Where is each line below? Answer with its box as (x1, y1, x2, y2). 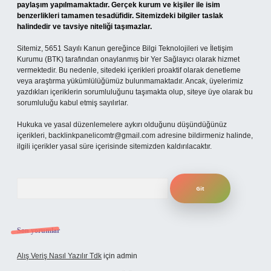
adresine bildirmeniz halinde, (155, 131, 253, 140)
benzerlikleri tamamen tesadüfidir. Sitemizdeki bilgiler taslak (17, 11, 223, 20)
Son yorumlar (17, 226, 60, 235)
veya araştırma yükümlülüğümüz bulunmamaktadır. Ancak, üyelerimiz (17, 77, 243, 85)
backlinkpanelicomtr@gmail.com (48, 131, 155, 140)
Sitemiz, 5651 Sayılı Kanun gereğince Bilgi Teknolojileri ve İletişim (17, 44, 233, 53)
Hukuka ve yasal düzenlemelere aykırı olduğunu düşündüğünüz (17, 120, 227, 129)
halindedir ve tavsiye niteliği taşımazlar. (17, 22, 152, 31)
